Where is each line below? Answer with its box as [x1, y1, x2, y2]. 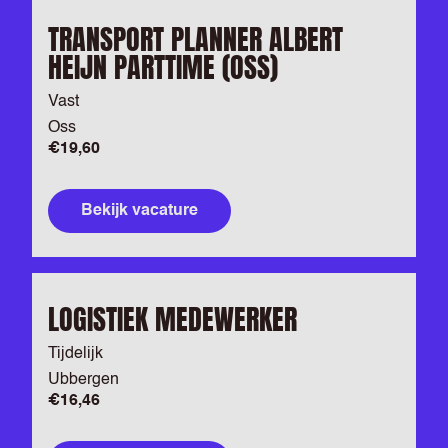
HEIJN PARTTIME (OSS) [48, 46, 278, 88]
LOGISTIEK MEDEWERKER [48, 298, 297, 340]
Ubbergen [48, 372, 119, 388]
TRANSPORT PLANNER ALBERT [48, 18, 343, 60]
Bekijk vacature [81, 203, 198, 219]
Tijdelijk [48, 346, 103, 362]
